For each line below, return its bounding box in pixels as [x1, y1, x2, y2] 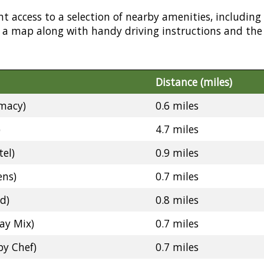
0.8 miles [156, 193, 199, 207]
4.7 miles [156, 122, 199, 137]
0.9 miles [156, 146, 199, 160]
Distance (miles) [156, 75, 232, 90]
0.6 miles [156, 98, 199, 113]
